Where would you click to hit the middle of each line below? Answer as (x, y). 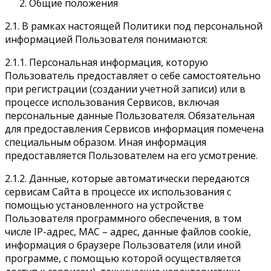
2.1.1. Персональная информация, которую (106, 62)
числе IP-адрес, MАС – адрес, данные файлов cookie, (128, 231)
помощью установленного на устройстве (104, 205)
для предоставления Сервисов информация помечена (134, 129)
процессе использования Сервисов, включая (112, 102)
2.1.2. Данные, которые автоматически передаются (127, 178)
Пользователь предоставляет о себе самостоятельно (133, 75)
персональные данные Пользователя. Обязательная (130, 115)
